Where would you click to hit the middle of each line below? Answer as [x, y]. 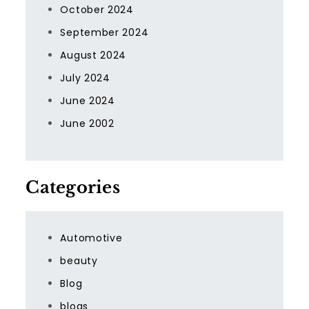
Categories [73, 187]
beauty [79, 261]
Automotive [91, 238]
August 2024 [93, 55]
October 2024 [97, 10]
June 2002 [87, 123]
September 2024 [104, 32]
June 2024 [88, 101]
